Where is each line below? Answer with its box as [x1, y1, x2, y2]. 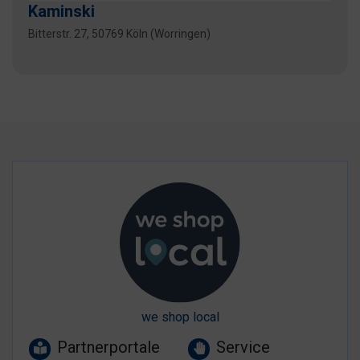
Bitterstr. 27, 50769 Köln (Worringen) [28, 27, 211, 40]
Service [216, 337, 271, 358]
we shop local [141, 309, 219, 325]
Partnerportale [57, 337, 161, 358]
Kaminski [28, 2, 95, 21]
